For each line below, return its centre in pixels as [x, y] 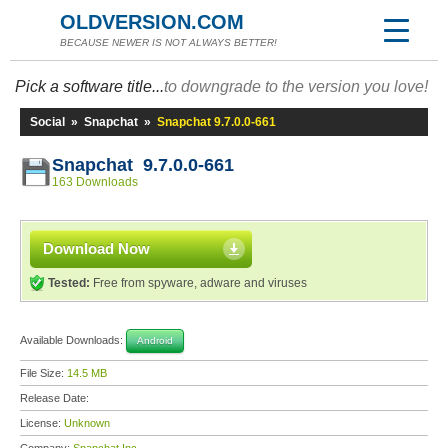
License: [42, 423]
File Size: [43, 373]
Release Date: [56, 398]
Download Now [96, 248]
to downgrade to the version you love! [296, 86]
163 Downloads [95, 182]
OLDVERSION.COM [152, 22]
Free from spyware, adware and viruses [198, 283]
